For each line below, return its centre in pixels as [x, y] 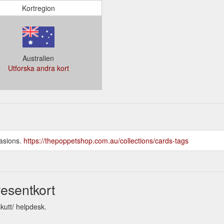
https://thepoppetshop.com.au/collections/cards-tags [106, 140]
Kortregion [38, 8]
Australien [38, 58]
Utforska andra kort [38, 68]
